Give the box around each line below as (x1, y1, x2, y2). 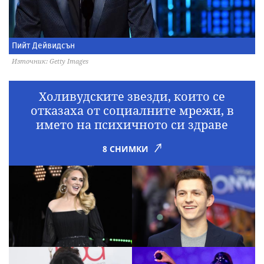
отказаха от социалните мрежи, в (30, 103, 234, 119)
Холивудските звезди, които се (39, 88, 225, 105)
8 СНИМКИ (102, 143, 148, 155)
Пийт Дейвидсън (12, 41, 75, 51)
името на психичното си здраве (36, 117, 228, 133)
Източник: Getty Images (12, 57, 88, 66)
